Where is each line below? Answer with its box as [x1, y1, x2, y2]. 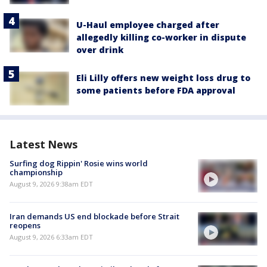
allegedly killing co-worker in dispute [76, 32, 246, 44]
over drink [76, 44, 123, 56]
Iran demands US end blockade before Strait [10, 210, 179, 222]
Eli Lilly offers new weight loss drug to [76, 72, 250, 84]
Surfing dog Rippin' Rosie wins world [10, 157, 148, 169]
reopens [10, 219, 41, 231]
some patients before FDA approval [76, 85, 235, 97]
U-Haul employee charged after [76, 19, 219, 31]
